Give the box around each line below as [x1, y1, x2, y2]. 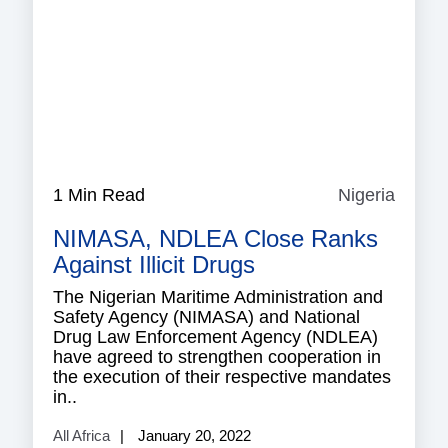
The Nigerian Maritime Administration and [53, 286, 383, 307]
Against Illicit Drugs [53, 250, 255, 278]
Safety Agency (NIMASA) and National [53, 306, 360, 327]
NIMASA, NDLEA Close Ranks [53, 224, 378, 252]
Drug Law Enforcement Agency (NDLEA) [53, 326, 378, 347]
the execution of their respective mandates [53, 366, 391, 387]
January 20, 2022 [134, 426, 251, 444]
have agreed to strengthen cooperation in [53, 346, 381, 367]
